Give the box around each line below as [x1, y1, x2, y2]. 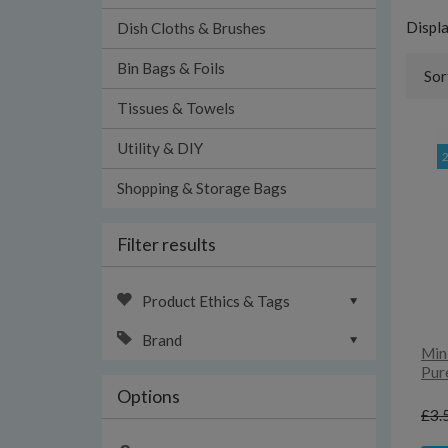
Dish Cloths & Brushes [117, 19, 266, 37]
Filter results [117, 233, 216, 255]
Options [117, 385, 180, 407]
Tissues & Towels [117, 99, 235, 117]
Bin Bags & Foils [117, 59, 225, 77]
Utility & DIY [117, 139, 203, 157]
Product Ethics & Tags [142, 292, 290, 310]
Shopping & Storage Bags [117, 179, 287, 197]
